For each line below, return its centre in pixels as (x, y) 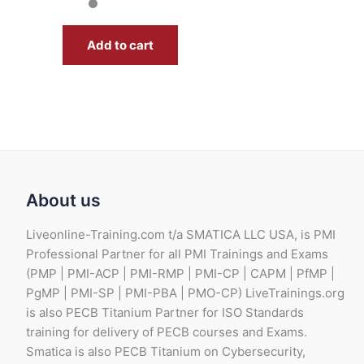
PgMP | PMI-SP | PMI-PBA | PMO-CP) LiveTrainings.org (185, 292)
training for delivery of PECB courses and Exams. (167, 331)
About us (63, 201)
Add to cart (120, 45)
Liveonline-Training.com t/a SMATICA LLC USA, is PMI (181, 234)
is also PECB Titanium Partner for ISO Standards (165, 312)
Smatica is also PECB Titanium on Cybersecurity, (166, 351)
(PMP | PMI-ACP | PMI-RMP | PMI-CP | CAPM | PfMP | (180, 273)
